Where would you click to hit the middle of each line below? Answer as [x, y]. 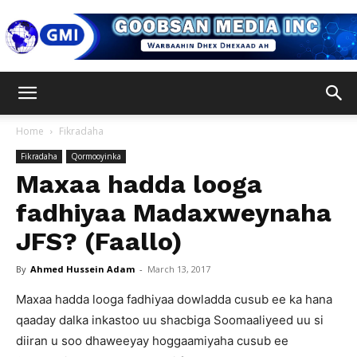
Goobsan [201, 95]
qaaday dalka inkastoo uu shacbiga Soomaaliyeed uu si [170, 320]
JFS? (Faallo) [99, 241]
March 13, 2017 [179, 269]
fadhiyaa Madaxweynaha [174, 213]
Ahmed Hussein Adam [82, 269]
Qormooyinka [96, 156]
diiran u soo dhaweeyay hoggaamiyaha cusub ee [152, 341]
